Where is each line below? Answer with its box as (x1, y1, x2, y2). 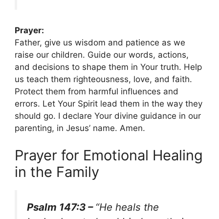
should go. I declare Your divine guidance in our (15, 111, 201, 121)
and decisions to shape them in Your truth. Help (15, 62, 202, 72)
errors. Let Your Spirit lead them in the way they (15, 99, 202, 109)
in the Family (15, 163, 99, 180)
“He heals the (95, 200, 159, 213)
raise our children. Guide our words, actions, (15, 50, 189, 60)
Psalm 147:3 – (27, 200, 95, 213)
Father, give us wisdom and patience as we (15, 38, 185, 48)
